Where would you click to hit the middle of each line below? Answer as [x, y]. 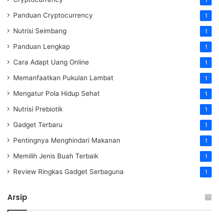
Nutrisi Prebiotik [38, 109]
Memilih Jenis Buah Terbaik [56, 156]
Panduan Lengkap [42, 47]
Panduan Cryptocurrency [53, 15]
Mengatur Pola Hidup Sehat [56, 94]
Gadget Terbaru [38, 125]
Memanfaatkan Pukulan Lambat [63, 78]
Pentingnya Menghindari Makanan [67, 141]
